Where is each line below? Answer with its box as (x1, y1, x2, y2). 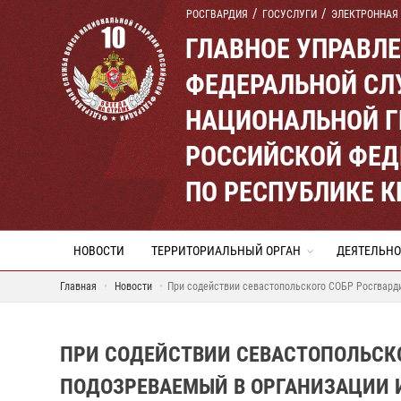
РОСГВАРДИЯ (186, 8, 248, 21)
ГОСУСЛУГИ (262, 8, 317, 21)
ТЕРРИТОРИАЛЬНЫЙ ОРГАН (151, 243, 301, 258)
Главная (60, 280, 97, 293)
